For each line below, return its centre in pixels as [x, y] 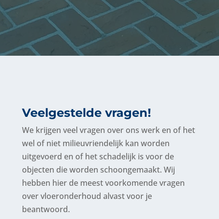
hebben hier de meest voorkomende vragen [103, 183]
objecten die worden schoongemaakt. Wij [98, 170]
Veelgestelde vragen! [86, 113]
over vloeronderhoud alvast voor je [87, 196]
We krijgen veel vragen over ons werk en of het [108, 130]
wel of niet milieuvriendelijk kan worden [96, 143]
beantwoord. [46, 209]
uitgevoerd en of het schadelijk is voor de [98, 157]
